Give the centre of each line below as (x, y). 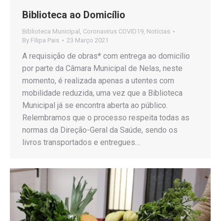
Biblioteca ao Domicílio (74, 15)
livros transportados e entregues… (81, 143)
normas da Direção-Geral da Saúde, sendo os (100, 130)
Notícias (158, 32)
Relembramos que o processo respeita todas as (106, 118)
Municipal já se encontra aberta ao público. (95, 106)
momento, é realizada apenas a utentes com (98, 81)
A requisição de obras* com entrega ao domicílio (106, 56)
